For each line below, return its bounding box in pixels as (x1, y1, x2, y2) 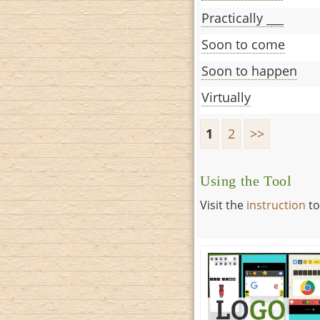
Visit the (200, 196, 246, 213)
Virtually (201, 88, 251, 106)
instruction (246, 196, 306, 213)
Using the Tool (200, 173, 292, 189)
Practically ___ (201, 9, 284, 26)
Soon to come (201, 35, 285, 53)
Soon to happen (201, 61, 297, 79)
